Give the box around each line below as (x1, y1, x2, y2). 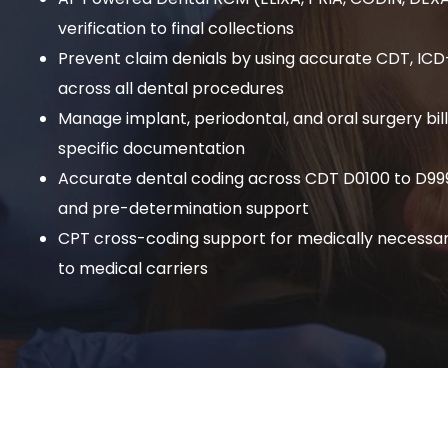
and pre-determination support (58, 196, 309, 220)
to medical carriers (58, 256, 208, 280)
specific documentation (58, 136, 245, 160)
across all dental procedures (58, 76, 284, 100)
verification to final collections (58, 16, 294, 40)
